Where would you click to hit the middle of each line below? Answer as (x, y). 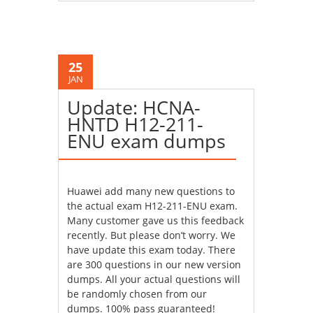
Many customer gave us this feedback (156, 221)
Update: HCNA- (134, 108)
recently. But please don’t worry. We (152, 235)
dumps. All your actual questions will (154, 279)
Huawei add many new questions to (151, 191)
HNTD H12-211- (136, 124)
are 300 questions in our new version (154, 265)
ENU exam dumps (147, 141)
